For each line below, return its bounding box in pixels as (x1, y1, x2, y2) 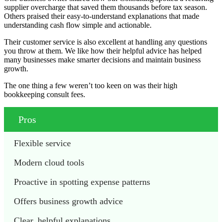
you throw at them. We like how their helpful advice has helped (4, 46, 202, 55)
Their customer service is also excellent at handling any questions (4, 37, 207, 46)
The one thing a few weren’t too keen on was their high (4, 81, 177, 90)
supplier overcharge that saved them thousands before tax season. (4, 2, 207, 11)
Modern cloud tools (14, 157, 87, 167)
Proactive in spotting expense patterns (14, 176, 153, 187)
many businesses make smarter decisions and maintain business (4, 55, 201, 64)
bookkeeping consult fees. (4, 90, 85, 99)
